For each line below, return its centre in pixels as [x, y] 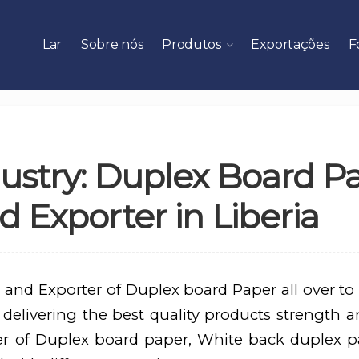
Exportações [290, 44]
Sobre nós [112, 44]
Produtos [192, 44]
